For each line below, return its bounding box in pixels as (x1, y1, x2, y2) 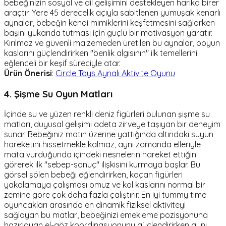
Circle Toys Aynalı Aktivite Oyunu (55, 68, 175, 79)
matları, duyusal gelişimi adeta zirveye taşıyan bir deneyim (4, 119, 220, 130)
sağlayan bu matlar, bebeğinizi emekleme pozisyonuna (4, 210, 208, 220)
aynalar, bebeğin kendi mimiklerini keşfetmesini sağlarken (4, 18, 215, 28)
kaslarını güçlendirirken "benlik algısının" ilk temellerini (4, 48, 197, 59)
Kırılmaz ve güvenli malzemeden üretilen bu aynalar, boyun (4, 38, 220, 48)
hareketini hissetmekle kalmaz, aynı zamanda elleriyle (4, 139, 201, 150)
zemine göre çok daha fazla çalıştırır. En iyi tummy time (4, 190, 206, 200)
